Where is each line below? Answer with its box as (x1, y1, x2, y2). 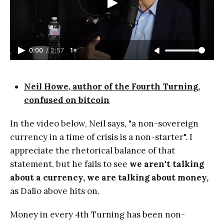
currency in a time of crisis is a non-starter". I (10, 131, 192, 143)
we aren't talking (129, 158, 204, 170)
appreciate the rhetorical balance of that (10, 145, 175, 156)
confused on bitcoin (24, 94, 109, 106)
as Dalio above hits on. (10, 185, 99, 197)
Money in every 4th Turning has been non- (10, 209, 185, 220)
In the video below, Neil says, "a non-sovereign (10, 118, 198, 129)
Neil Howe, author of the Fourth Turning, (24, 81, 200, 92)
